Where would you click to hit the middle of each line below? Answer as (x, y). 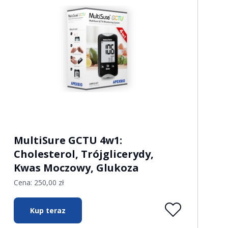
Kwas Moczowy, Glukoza (76, 168)
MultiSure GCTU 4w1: (68, 140)
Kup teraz (48, 210)
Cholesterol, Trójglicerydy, (83, 154)
